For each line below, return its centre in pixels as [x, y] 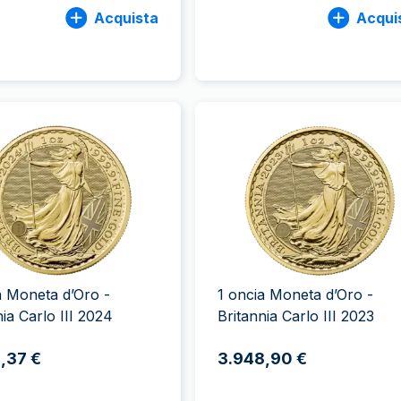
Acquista [126, 17]
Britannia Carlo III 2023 [295, 316]
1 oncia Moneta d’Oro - [295, 294]
